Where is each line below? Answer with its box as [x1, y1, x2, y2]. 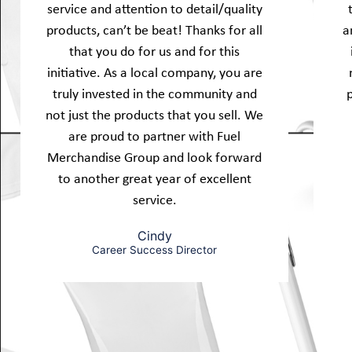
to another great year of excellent [57, 168, 251, 188]
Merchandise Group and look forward [47, 147, 262, 167]
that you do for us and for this [69, 41, 240, 60]
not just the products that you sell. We [46, 104, 264, 124]
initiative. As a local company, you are [46, 62, 262, 82]
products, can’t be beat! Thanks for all [46, 20, 263, 39]
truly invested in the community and [52, 83, 257, 103]
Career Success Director [92, 243, 218, 256]
